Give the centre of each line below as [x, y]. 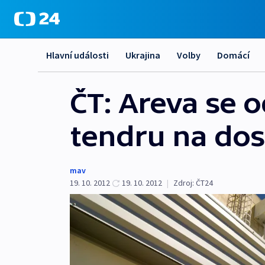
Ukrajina [143, 55]
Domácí [233, 55]
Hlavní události [77, 55]
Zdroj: [184, 183]
